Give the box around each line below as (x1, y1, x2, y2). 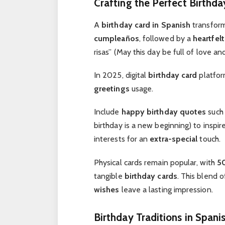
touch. (197, 134, 220, 144)
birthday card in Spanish (101, 20, 191, 30)
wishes (93, 184, 120, 194)
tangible (93, 171, 125, 181)
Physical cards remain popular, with (93, 157, 217, 167)
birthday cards (124, 171, 177, 181)
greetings (93, 84, 130, 94)
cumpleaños (93, 33, 139, 43)
